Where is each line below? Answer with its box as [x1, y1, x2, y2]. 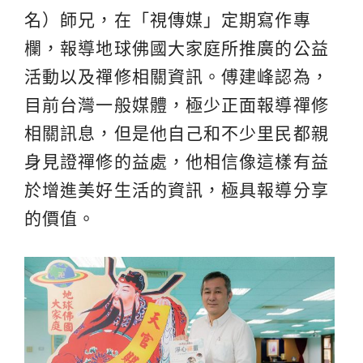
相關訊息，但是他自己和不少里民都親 [24, 123, 329, 143]
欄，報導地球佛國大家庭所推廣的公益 [24, 38, 329, 58]
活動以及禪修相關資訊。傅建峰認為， [24, 66, 329, 86]
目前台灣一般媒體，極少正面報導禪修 [24, 95, 329, 114]
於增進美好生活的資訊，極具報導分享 [24, 180, 329, 199]
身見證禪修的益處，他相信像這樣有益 [24, 152, 329, 171]
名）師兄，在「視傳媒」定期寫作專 [24, 10, 311, 29]
